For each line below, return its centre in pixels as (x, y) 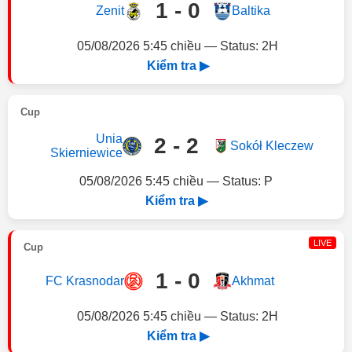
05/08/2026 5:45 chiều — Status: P (176, 181)
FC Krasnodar (84, 281)
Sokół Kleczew (271, 146)
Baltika (251, 11)
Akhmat (253, 281)
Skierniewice (86, 153)
